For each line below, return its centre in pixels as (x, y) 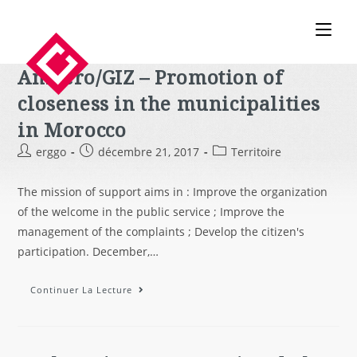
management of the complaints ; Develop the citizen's (161, 231)
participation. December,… (88, 251)
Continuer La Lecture (82, 290)
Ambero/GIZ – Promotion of (150, 77)
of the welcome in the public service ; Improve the (151, 212)
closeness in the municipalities (169, 103)
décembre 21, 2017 (149, 152)
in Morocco (72, 129)
